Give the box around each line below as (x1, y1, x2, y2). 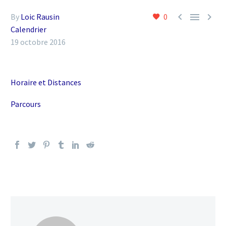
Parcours (11, 98, 41, 109)
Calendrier (11, 24, 46, 34)
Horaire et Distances (11, 77, 81, 87)
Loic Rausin (21, 12, 60, 22)
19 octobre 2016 (11, 37, 66, 47)
